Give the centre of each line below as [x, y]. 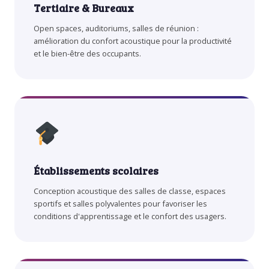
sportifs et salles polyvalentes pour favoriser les [120, 203]
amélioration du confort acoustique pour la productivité [133, 41]
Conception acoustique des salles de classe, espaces [130, 191]
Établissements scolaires [96, 170]
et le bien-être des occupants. [87, 53]
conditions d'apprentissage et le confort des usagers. [130, 216]
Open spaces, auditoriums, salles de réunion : [116, 28]
